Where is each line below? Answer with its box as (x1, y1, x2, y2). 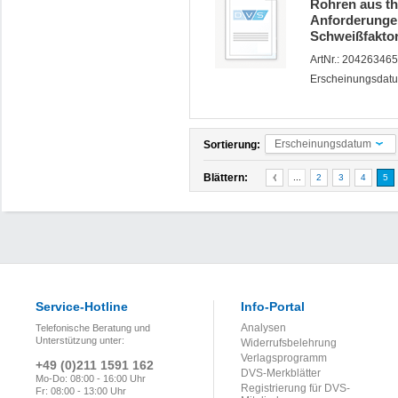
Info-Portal (241, 299, 305, 314)
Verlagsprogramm (241, 352, 327, 364)
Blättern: (203, 171, 248, 184)
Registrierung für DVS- (241, 382, 350, 394)
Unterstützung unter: (36, 335, 124, 346)
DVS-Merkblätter (241, 367, 321, 379)
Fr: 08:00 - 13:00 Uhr (36, 386, 126, 396)
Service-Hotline (36, 299, 128, 314)
